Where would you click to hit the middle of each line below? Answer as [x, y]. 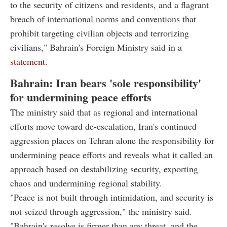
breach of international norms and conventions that [103, 18]
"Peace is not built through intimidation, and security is [112, 197]
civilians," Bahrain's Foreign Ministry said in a [96, 47]
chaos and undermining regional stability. [86, 183]
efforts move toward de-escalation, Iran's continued [103, 126]
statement [28, 61]
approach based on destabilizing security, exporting [104, 168]
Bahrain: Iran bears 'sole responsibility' [106, 83]
